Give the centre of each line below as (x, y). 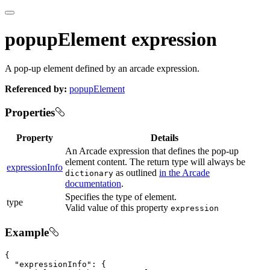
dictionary (89, 173)
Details (164, 137)
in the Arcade (184, 172)
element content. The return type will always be (155, 162)
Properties (30, 112)
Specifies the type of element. (121, 196)
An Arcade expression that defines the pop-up (152, 151)
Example (27, 233)
